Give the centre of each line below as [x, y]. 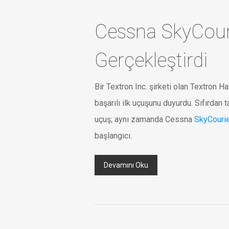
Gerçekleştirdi [151, 60]
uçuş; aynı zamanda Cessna [144, 119]
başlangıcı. [113, 136]
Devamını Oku [126, 165]
